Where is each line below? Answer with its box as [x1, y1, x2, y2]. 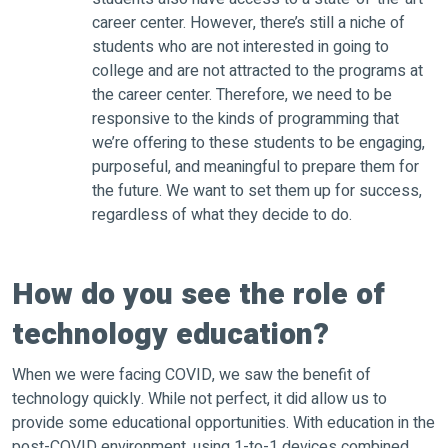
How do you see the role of [12, 272, 385, 317]
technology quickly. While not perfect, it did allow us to [12, 386, 387, 411]
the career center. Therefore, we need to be [92, 82, 392, 107]
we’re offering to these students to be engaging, [92, 130, 425, 155]
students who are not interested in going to [92, 34, 389, 59]
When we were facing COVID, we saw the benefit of [12, 362, 371, 387]
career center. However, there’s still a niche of [92, 10, 405, 35]
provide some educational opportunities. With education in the [12, 410, 435, 435]
